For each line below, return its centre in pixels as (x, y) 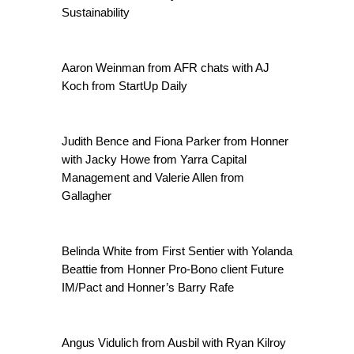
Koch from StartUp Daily (124, 86)
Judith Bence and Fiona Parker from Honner (175, 141)
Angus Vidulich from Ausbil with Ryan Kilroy (174, 343)
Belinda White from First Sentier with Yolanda (177, 251)
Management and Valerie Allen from (153, 177)
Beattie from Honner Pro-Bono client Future (173, 269)
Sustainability (96, 12)
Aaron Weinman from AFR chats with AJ (166, 68)
